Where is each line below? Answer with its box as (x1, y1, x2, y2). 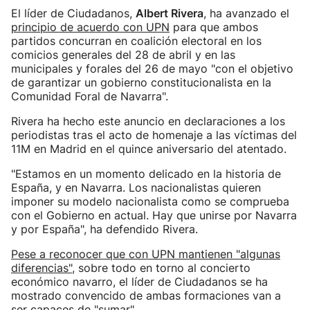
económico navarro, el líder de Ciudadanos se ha (11, 275, 268, 289)
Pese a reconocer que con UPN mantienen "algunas (11, 247, 280, 261)
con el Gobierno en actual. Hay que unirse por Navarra (11, 208, 297, 222)
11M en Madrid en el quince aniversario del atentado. (11, 142, 286, 156)
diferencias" (11, 261, 72, 275)
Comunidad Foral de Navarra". (11, 89, 168, 103)
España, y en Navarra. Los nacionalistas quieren (11, 181, 261, 194)
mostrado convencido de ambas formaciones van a (11, 289, 281, 302)
